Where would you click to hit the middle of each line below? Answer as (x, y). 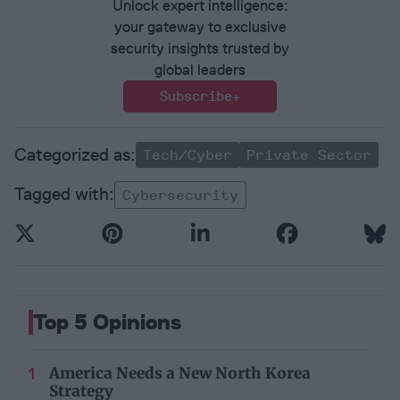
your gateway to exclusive (200, 27)
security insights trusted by (200, 49)
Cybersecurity (180, 196)
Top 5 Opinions (107, 322)
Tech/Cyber (187, 155)
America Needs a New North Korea (180, 374)
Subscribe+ (200, 97)
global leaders (200, 70)
